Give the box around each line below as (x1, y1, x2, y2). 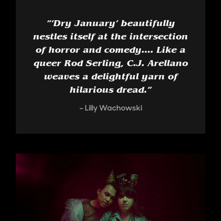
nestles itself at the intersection (33, 34, 188, 42)
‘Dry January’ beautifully (50, 20, 175, 29)
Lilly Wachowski (84, 103, 142, 113)
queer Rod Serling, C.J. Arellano (33, 60, 188, 69)
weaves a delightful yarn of (43, 74, 178, 82)
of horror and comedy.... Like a (36, 47, 185, 56)
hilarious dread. (70, 87, 147, 96)
